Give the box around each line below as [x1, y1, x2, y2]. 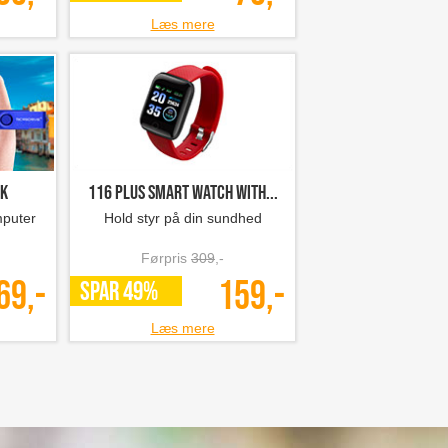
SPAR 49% [80, 277, 158, 308]
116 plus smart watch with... [87, 181, 278, 205]
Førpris [141, 250, 191, 266]
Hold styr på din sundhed [103, 210, 262, 226]
